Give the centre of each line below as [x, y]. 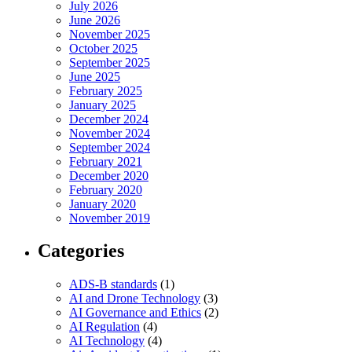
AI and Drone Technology [135, 299]
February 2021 [106, 161]
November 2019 [110, 218]
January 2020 [103, 203]
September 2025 [110, 62]
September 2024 [110, 147]
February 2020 [106, 189]
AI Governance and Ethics [135, 313]
